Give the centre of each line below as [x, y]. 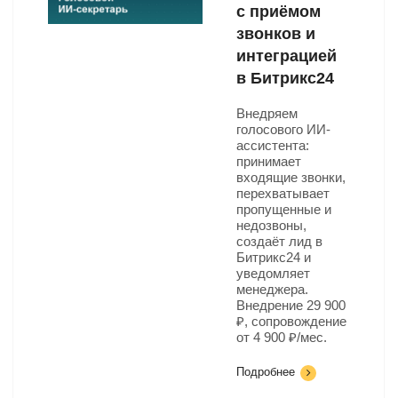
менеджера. [272, 289]
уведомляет [273, 273]
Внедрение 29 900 [291, 305]
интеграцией [287, 56]
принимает [269, 161]
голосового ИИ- [283, 129]
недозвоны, [271, 225]
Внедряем [267, 113]
